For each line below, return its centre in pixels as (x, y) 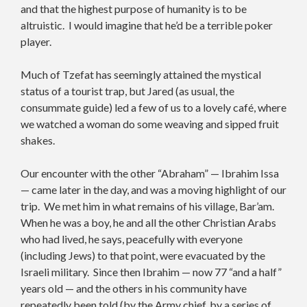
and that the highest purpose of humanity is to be (134, 8)
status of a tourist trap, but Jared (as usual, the (127, 90)
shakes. (38, 140)
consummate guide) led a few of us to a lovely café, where (153, 107)
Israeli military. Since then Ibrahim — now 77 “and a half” (151, 271)
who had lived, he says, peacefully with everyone (132, 238)
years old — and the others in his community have (134, 288)
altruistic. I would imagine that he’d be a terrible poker (147, 25)
